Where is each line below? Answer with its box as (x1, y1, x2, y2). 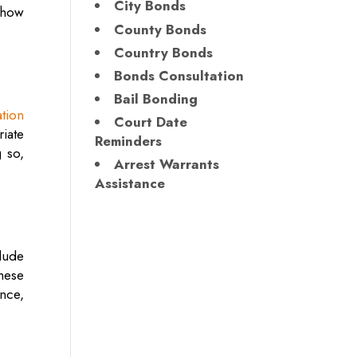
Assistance (95, 174, 166, 194)
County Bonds (114, 19, 207, 39)
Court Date (114, 112, 188, 131)
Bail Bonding (114, 88, 198, 108)
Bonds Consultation (114, 65, 245, 85)
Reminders (95, 131, 163, 151)
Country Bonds (114, 42, 214, 62)
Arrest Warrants (114, 155, 220, 175)
